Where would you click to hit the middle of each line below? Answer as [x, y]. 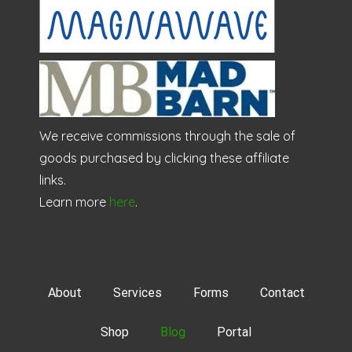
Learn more [74, 202]
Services [137, 293]
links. [53, 180]
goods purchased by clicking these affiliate [164, 158]
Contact [282, 293]
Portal [234, 332]
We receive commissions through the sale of [167, 136]
